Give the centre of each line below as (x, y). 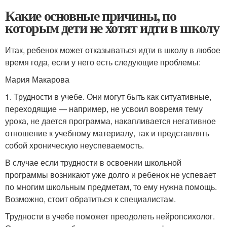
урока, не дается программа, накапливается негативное (110, 121)
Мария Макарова (37, 80)
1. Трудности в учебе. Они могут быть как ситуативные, (108, 97)
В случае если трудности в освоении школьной (93, 163)
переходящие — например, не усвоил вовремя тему (104, 109)
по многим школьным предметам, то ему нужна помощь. (111, 187)
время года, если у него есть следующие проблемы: (103, 62)
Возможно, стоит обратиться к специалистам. (91, 199)
